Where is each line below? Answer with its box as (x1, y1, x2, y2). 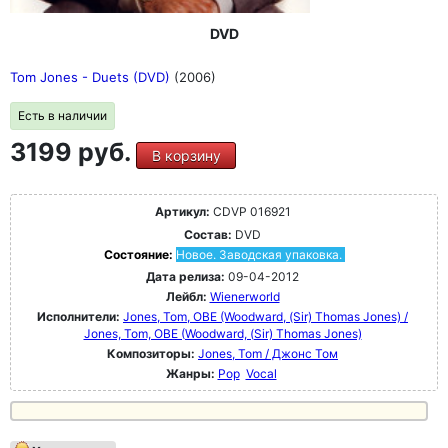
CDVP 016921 (209, 203, 291, 219)
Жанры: (165, 365, 215, 381)
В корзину (151, 146, 221, 164)
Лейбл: (165, 288, 207, 304)
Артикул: (154, 203, 210, 219)
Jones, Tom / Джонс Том (198, 345, 338, 361)
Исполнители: (37, 308, 123, 324)
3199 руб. (10, 136, 136, 167)
